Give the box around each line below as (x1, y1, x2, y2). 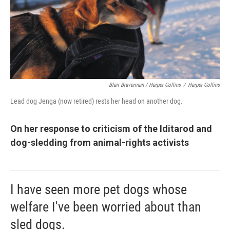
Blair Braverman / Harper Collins (109, 81, 181, 88)
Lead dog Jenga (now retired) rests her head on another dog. (10, 97, 183, 105)
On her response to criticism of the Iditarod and (10, 123, 212, 134)
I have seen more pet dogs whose (10, 181, 187, 197)
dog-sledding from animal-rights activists (10, 137, 189, 148)
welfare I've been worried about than (10, 199, 201, 215)
